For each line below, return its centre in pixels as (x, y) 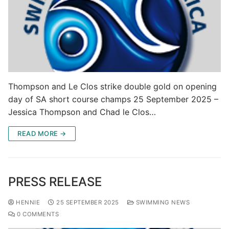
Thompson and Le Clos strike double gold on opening (112, 86)
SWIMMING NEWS (162, 202)
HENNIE (27, 202)
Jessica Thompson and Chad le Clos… (82, 112)
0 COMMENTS (37, 214)
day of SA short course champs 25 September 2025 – (113, 99)
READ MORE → (42, 133)
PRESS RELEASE (55, 181)
